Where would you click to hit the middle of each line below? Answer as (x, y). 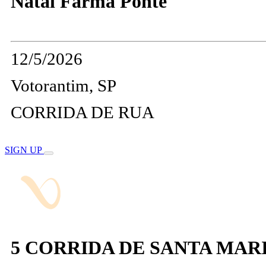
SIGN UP (24, 150)
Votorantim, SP (64, 86)
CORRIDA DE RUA (83, 113)
